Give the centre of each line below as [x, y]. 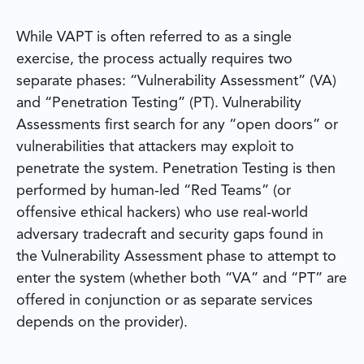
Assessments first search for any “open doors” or [177, 126]
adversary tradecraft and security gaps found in [170, 235]
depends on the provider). [102, 323]
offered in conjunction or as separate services [165, 301]
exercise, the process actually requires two [154, 60]
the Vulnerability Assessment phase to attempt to [176, 257]
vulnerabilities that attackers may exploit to [155, 147]
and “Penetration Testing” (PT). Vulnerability [159, 104]
